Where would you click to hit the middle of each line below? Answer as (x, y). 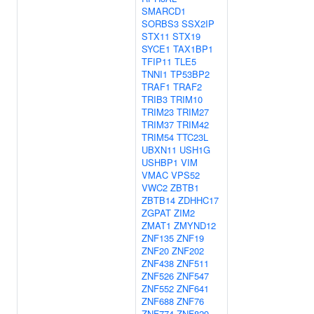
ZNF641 (193, 288)
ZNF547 (193, 276)
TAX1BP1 (193, 49)
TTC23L (192, 137)
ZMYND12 (195, 225)
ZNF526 (158, 276)
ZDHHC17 (198, 200)
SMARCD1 (164, 11)
